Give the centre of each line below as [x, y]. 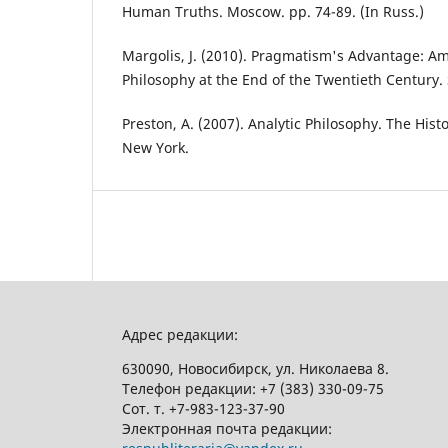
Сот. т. [145, 409]
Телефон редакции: [191, 389]
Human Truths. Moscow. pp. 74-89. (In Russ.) [273, 12]
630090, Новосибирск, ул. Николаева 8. [255, 369]
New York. [155, 148]
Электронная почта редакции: [229, 429]
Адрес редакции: [180, 335]
